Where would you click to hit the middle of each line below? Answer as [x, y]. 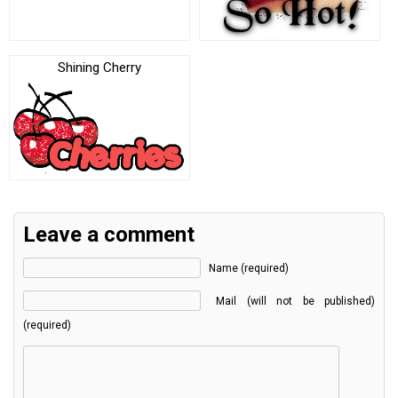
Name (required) [249, 269]
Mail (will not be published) [296, 302]
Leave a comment [109, 235]
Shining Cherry [99, 67]
